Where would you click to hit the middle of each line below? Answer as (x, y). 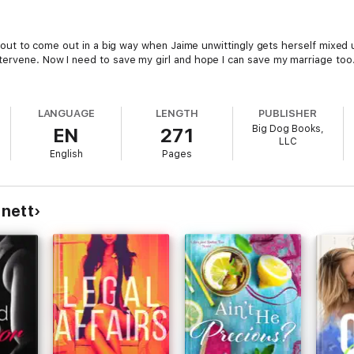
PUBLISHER (288, 113)
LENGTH (177, 113)
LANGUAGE (66, 113)
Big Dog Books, (288, 129)
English (66, 154)
